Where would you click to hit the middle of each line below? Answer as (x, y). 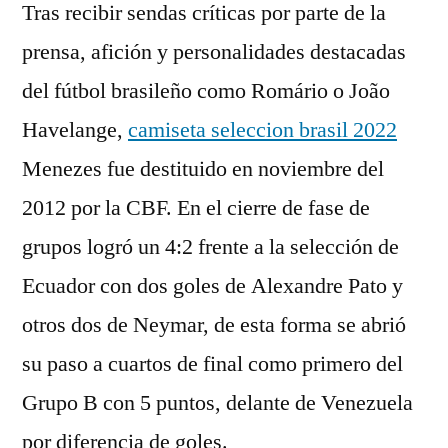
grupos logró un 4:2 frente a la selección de (210, 247)
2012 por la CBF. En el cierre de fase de (196, 208)
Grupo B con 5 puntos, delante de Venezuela (217, 403)
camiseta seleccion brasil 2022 (262, 130)
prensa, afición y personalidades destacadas (214, 52)
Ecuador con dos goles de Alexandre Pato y (212, 286)
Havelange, (75, 130)
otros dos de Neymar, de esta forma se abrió (214, 325)
